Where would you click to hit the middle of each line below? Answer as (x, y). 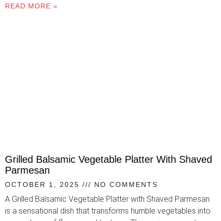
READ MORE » (31, 6)
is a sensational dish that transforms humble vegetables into (108, 211)
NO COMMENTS (125, 185)
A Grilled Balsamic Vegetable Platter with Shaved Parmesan (107, 199)
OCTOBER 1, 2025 (44, 185)
